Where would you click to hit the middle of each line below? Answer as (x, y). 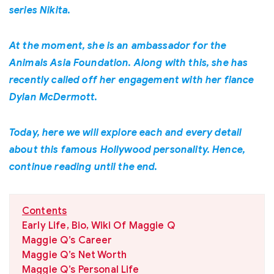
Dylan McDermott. (54, 97)
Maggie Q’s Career (67, 240)
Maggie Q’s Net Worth (74, 255)
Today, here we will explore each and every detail (126, 133)
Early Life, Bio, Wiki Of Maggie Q (99, 226)
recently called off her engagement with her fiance (132, 80)
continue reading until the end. (83, 167)
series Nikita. (40, 10)
